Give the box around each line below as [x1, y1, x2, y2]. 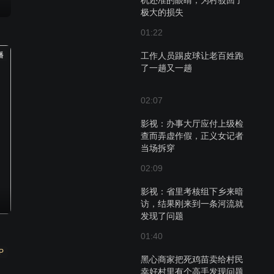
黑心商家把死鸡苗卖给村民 [141, 254, 243, 264]
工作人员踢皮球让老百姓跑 [141, 51, 243, 61]
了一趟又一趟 [141, 63, 192, 73]
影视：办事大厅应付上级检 [141, 119, 243, 128]
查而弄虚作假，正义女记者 [141, 131, 243, 141]
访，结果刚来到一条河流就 [141, 199, 243, 209]
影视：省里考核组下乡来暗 [141, 187, 243, 196]
